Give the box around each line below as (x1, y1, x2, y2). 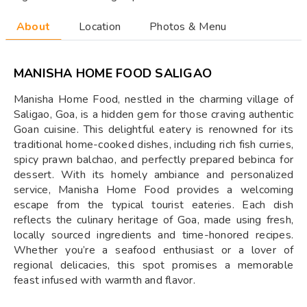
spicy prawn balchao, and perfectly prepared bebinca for (14, 152, 293, 167)
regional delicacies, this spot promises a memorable (14, 258, 293, 273)
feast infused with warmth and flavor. (14, 273, 195, 288)
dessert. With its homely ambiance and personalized (14, 167, 293, 182)
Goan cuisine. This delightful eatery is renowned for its (14, 122, 293, 137)
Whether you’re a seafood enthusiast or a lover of (14, 243, 293, 258)
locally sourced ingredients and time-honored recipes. (14, 228, 293, 243)
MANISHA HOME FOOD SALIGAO (14, 65, 212, 82)
